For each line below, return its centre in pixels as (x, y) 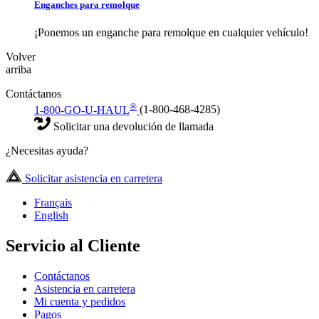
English (51, 215)
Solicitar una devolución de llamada (132, 126)
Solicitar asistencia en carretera (92, 178)
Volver (21, 57)
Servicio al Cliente (73, 245)
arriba (19, 70)
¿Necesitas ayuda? (47, 150)
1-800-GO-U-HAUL (82, 110)
